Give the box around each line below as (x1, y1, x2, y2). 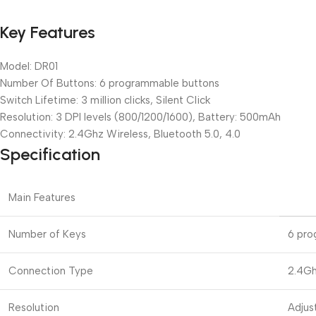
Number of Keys (8, 227, 86, 241)
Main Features (8, 190, 75, 204)
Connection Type (8, 264, 93, 277)
